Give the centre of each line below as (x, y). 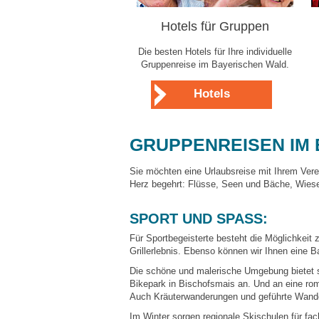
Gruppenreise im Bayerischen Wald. (215, 64)
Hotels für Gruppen (215, 26)
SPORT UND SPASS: (196, 219)
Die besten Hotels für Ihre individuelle (215, 52)
